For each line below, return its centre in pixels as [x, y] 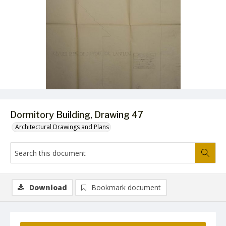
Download [48, 187]
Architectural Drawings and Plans [62, 127]
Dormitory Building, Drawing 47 [77, 115]
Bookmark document [126, 187]
